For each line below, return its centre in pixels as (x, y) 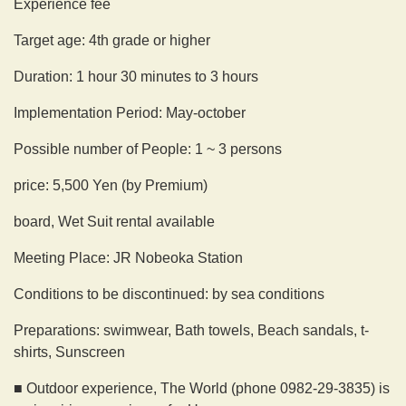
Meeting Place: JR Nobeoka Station (128, 257)
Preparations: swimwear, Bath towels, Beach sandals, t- (191, 330)
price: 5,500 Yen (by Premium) (111, 185)
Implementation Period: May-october (130, 112)
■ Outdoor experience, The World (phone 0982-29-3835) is (202, 388)
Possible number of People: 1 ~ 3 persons (148, 149)
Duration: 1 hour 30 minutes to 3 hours (136, 76)
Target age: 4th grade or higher (112, 40)
